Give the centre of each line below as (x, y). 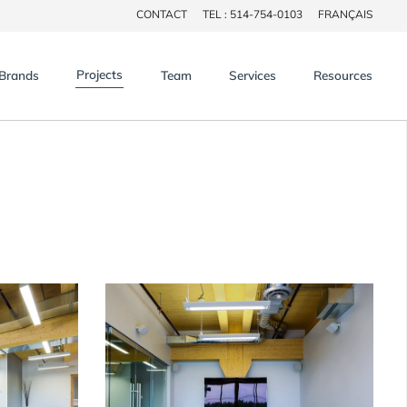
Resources (343, 74)
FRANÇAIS (345, 14)
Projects (100, 74)
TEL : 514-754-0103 (253, 14)
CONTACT (162, 14)
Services (252, 74)
